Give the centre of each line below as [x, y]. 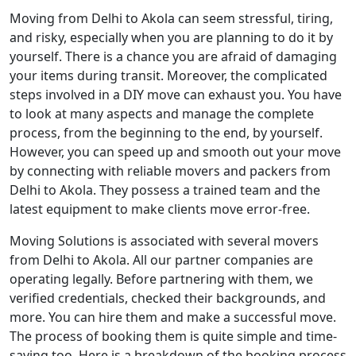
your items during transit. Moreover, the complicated [168, 75]
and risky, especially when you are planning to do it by [171, 37]
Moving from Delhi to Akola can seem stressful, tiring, [171, 18]
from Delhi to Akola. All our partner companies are [161, 260]
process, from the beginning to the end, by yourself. [166, 133]
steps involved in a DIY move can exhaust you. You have [176, 95]
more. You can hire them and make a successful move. [173, 317]
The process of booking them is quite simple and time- [173, 336]
